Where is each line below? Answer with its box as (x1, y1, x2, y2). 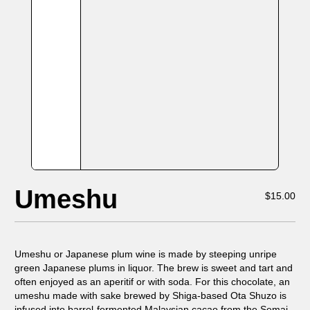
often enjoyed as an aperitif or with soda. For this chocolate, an (15, 276, 290, 287)
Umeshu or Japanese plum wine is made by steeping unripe (15, 248, 277, 259)
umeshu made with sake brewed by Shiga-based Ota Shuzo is (15, 290, 286, 301)
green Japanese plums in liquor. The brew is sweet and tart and (15, 262, 293, 273)
